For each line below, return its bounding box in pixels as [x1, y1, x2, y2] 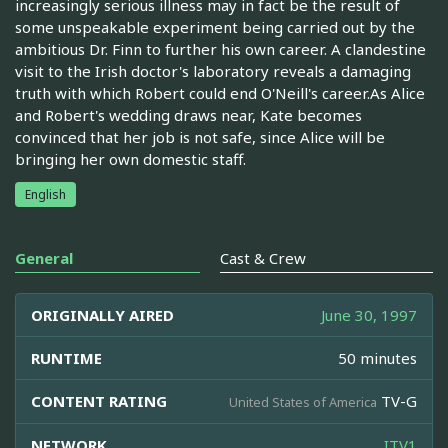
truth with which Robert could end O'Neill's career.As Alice [15, 82, 425, 103]
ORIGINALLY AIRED [31, 304, 174, 325]
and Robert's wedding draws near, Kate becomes [15, 104, 362, 125]
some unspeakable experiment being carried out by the [15, 16, 415, 37]
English [25, 185, 66, 203]
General [15, 247, 73, 268]
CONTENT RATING [31, 390, 167, 411]
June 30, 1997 [321, 304, 417, 325]
